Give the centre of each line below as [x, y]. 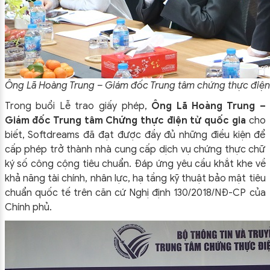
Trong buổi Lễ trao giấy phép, [78, 106]
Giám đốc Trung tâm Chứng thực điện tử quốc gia [127, 121]
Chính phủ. [28, 207]
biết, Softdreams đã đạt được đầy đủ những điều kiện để [135, 135]
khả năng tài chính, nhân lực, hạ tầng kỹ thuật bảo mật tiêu [135, 178]
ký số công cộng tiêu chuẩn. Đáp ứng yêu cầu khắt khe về [135, 164]
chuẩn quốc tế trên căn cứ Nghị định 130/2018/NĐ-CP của [135, 193]
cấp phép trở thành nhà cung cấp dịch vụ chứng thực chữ [135, 149]
